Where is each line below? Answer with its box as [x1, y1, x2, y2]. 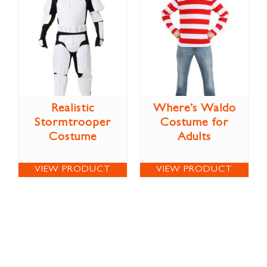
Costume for [160, 117, 228, 129]
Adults [178, 131, 211, 144]
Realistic [51, 103, 95, 115]
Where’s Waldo [153, 103, 236, 115]
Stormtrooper [35, 117, 111, 129]
